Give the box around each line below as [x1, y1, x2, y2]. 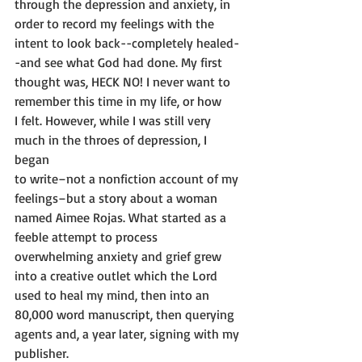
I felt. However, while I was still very [15, 112, 214, 129]
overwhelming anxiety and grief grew [15, 248, 225, 265]
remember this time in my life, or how [15, 93, 221, 110]
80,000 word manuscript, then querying [15, 306, 234, 323]
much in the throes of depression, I [15, 132, 210, 149]
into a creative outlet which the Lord [15, 267, 217, 284]
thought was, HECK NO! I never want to [15, 74, 234, 90]
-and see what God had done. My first [15, 54, 222, 71]
